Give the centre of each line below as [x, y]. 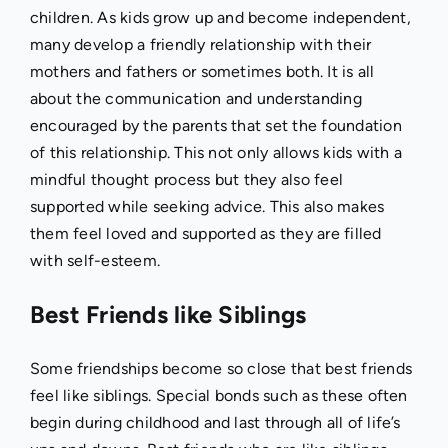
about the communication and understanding [195, 98]
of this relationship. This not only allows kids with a [215, 152]
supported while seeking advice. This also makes [207, 206]
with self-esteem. [95, 260]
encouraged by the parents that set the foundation [215, 125]
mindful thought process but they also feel [186, 179]
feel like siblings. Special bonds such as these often [218, 395]
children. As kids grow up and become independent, [220, 17]
